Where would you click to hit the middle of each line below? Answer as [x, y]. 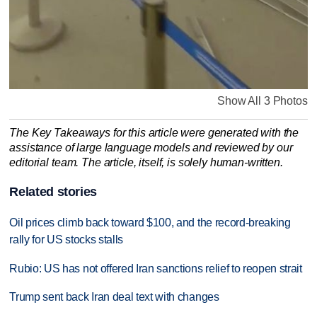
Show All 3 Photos [263, 101]
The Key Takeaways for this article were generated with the [154, 133]
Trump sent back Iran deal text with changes [114, 297]
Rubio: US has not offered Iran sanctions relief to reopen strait [156, 268]
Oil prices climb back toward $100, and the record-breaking [150, 222]
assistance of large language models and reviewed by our [151, 148]
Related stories [53, 191]
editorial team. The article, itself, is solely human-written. [146, 163]
